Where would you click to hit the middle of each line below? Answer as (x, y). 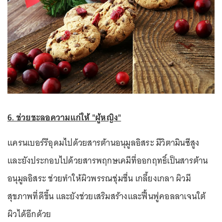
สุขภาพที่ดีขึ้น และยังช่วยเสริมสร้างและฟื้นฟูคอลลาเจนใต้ (107, 196)
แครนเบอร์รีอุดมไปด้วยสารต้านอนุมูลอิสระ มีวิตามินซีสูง (104, 142)
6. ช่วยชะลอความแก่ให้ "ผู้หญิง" (64, 117)
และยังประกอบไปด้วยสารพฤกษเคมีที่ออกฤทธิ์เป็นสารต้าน (108, 160)
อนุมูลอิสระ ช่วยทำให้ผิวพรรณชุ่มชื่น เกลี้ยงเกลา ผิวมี (99, 178)
